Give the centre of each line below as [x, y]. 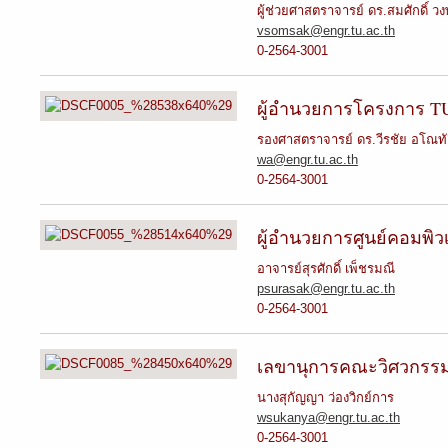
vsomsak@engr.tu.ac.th [326, 30]
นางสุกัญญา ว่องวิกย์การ [325, 397]
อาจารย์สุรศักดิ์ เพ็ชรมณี [326, 268]
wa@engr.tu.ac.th [307, 159]
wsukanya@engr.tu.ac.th [328, 417]
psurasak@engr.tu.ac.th [326, 288]
